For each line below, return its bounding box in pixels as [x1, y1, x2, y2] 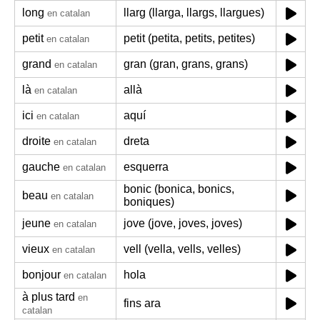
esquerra [124, 161, 169, 173]
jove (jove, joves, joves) [124, 217, 242, 229]
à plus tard [22, 291, 75, 303]
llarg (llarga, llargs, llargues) [124, 6, 264, 19]
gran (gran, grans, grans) [124, 58, 248, 70]
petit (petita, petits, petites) [124, 32, 255, 44]
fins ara [124, 297, 161, 309]
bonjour [22, 269, 61, 281]
